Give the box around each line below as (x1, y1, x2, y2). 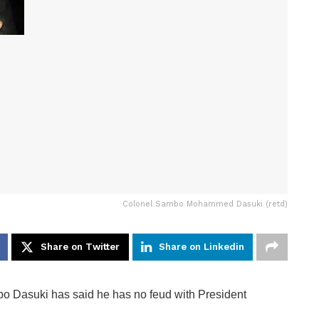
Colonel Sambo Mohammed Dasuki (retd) (122, 199, 288, 209)
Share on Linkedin (159, 241, 244, 252)
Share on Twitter (41, 241, 120, 252)
